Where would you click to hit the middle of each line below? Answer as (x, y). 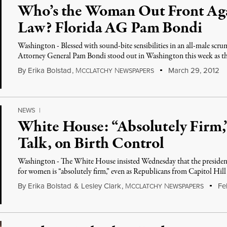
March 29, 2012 (193, 70)
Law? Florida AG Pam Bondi (110, 28)
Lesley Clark (101, 186)
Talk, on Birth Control (91, 144)
